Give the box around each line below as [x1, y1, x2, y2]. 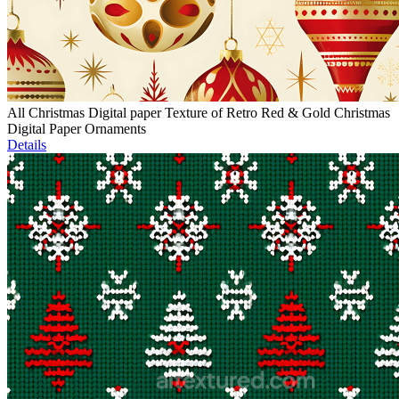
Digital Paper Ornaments [7, 121, 146, 137]
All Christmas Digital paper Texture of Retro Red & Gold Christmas [7, 105, 390, 121]
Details [7, 137, 46, 153]
